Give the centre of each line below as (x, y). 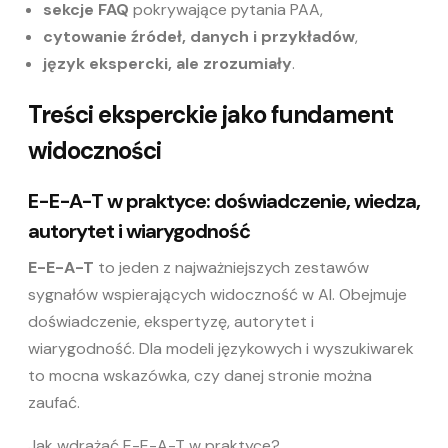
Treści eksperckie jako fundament (210, 115)
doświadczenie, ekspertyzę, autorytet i (171, 322)
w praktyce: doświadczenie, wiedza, (261, 201)
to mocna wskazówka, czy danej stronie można (200, 376)
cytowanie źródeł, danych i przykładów (199, 37)
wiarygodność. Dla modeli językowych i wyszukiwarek (221, 349)
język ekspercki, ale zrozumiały (167, 64)
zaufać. (54, 403)
